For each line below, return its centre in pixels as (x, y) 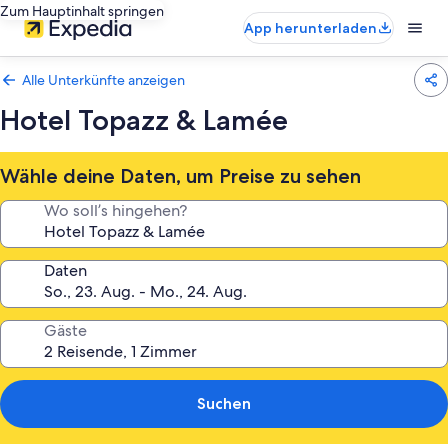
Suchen (224, 403)
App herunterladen (310, 28)
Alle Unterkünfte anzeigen (103, 80)
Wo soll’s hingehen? (115, 210)
